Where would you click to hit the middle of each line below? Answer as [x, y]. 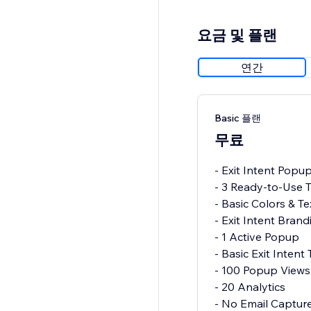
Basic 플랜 [237, 118]
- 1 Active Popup [257, 237]
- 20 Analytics [250, 287]
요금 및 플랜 [237, 35]
